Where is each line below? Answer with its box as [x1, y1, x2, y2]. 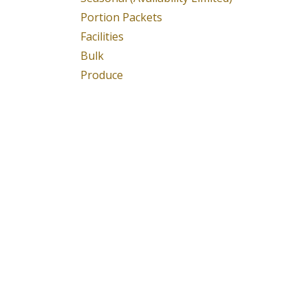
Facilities [80, 29, 124, 44]
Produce [80, 67, 123, 82]
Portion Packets [80, 10, 162, 25]
